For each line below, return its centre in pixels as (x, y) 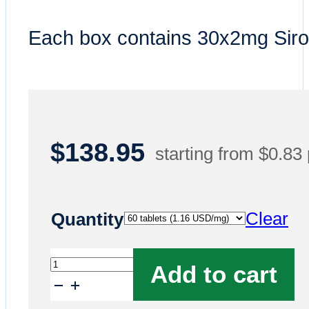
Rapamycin (94, 287)
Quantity (87, 219)
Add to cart (214, 274)
